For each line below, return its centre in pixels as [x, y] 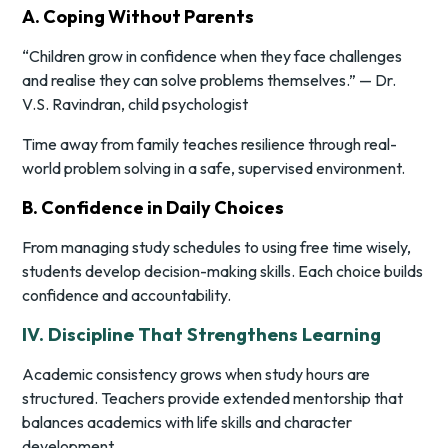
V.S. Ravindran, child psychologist [135, 104]
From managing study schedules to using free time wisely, [217, 247]
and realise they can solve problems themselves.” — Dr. [209, 80]
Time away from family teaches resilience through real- [210, 144]
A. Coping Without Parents [138, 17]
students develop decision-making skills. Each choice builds [223, 271]
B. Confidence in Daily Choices [153, 208]
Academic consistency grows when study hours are [196, 374]
